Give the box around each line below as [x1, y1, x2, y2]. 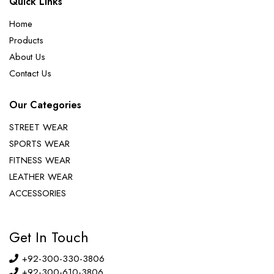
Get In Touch [9, 226, 89, 248]
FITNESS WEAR [9, 153, 70, 167]
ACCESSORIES [9, 186, 66, 200]
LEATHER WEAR [9, 169, 73, 183]
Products [9, 33, 43, 47]
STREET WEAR [9, 120, 68, 134]
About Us [9, 50, 45, 64]
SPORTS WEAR [9, 136, 70, 150]
